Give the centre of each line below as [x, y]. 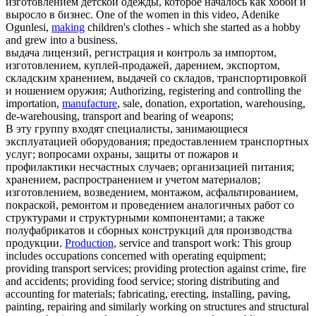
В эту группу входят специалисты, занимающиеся [127, 129]
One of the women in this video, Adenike [188, 15]
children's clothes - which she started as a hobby [193, 28]
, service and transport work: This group [202, 243]
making [68, 28]
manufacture [90, 104]
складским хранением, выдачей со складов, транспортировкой [156, 78]
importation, [34, 104]
